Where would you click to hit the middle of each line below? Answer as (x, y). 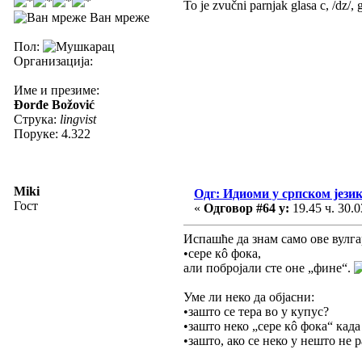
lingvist (78, 119)
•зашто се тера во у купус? (256, 311)
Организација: (53, 61)
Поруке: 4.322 (52, 133)
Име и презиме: (57, 90)
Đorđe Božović (54, 104)
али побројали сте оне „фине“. (269, 267)
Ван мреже (118, 17)
